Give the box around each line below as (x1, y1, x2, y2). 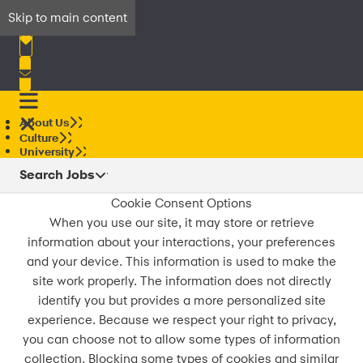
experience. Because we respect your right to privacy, (27, 312, 336, 328)
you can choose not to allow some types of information (23, 331, 340, 348)
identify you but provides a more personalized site (37, 293, 326, 309)
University (19, 144, 75, 159)
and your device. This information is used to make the (27, 254, 336, 270)
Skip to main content (8, 10, 127, 25)
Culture (19, 130, 58, 145)
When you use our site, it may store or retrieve (49, 215, 314, 231)
